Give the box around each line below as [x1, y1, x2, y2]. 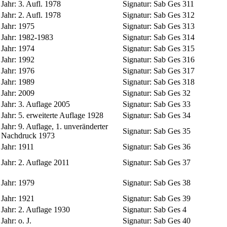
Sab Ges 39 [154, 194, 191, 203]
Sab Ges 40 [154, 216, 191, 225]
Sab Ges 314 [154, 32, 195, 42]
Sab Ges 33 [154, 99, 191, 108]
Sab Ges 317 [154, 66, 195, 75]
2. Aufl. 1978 [18, 10, 61, 19]
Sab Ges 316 [154, 55, 195, 64]
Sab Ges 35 [154, 126, 191, 135]
